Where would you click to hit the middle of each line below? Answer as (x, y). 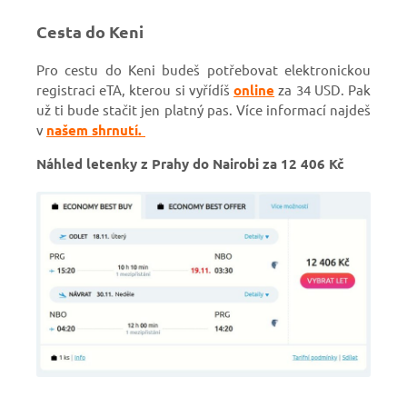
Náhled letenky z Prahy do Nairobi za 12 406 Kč (190, 163)
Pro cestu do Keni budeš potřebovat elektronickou (203, 69)
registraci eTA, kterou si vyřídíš (135, 89)
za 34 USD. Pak (323, 89)
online (254, 89)
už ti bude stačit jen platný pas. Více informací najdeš (203, 109)
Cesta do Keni (90, 32)
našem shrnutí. (96, 129)
